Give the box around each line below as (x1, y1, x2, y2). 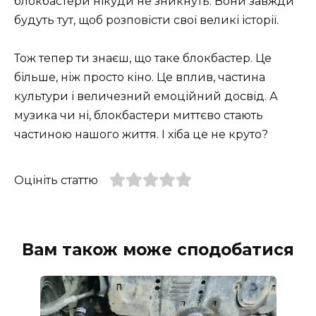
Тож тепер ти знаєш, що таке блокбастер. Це (14, 51, 272, 66)
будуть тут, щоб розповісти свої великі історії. (14, 13, 279, 28)
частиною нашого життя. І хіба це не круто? (14, 128, 268, 142)
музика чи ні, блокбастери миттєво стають (14, 109, 263, 123)
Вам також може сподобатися (22, 240, 294, 260)
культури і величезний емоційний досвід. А (14, 90, 278, 104)
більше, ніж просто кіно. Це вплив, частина (14, 71, 265, 85)
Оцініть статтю (14, 174, 98, 188)
